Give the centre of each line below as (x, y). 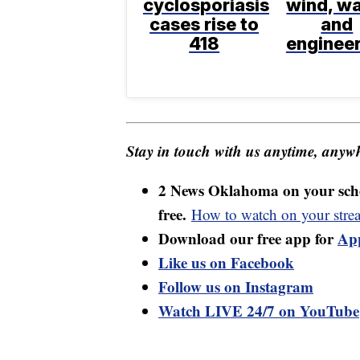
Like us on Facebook (226, 263)
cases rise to (205, 25)
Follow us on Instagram (236, 287)
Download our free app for (248, 239)
